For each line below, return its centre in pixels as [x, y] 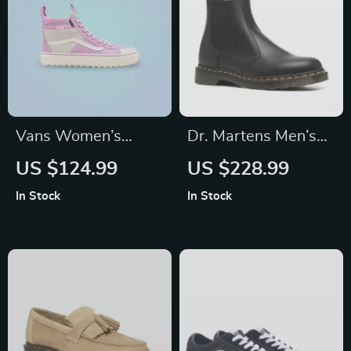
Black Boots [229, 160]
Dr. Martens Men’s [252, 136]
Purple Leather [68, 160]
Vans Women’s [69, 136]
